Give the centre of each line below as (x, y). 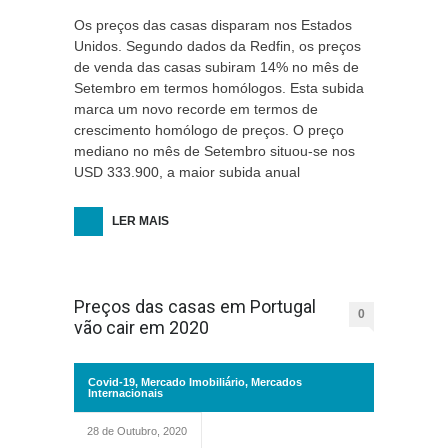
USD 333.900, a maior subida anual (187, 172)
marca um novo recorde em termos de (196, 109)
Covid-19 (111, 382)
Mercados (276, 382)
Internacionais (125, 393)
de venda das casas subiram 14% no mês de (216, 67)
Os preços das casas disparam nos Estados (213, 25)
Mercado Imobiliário (193, 382)
